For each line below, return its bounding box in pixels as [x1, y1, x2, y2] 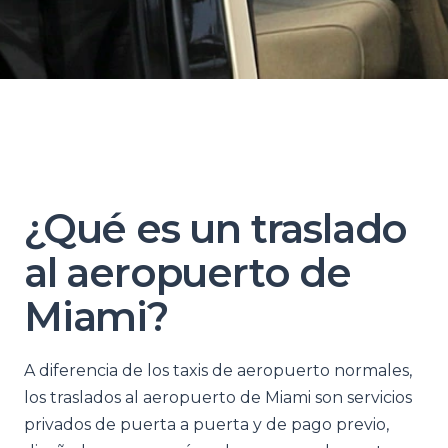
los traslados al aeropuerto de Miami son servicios [24, 388, 412, 407]
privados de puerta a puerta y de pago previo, [24, 415, 389, 434]
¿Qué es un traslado [24, 204, 408, 253]
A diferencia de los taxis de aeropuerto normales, [24, 361, 412, 380]
